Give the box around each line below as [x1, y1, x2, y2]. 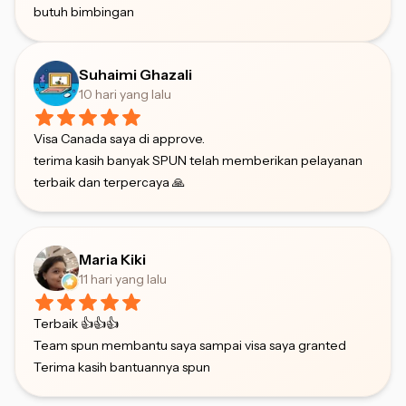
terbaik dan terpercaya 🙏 [34, 173, 185, 190]
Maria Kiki [79, 249, 146, 268]
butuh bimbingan [34, 3, 134, 20]
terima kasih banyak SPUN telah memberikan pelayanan [34, 151, 362, 169]
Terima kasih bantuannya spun [34, 358, 210, 375]
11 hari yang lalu [79, 270, 167, 287]
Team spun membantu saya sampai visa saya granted [34, 336, 346, 353]
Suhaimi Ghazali [79, 64, 192, 83]
